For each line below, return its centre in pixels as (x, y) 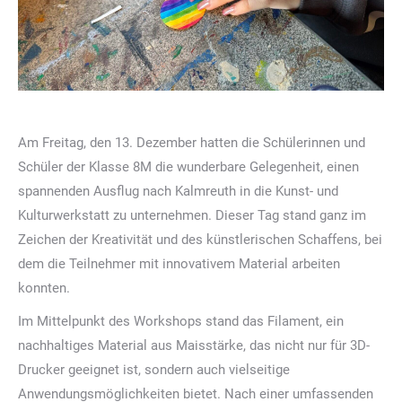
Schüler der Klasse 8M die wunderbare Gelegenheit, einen (188, 166)
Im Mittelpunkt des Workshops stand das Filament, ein (181, 321)
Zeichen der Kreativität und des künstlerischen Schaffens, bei (200, 239)
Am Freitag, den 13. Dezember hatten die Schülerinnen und (192, 142)
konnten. (44, 288)
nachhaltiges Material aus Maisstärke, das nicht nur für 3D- (194, 345)
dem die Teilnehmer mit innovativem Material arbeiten (179, 263)
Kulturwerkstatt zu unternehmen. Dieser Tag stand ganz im (192, 215)
